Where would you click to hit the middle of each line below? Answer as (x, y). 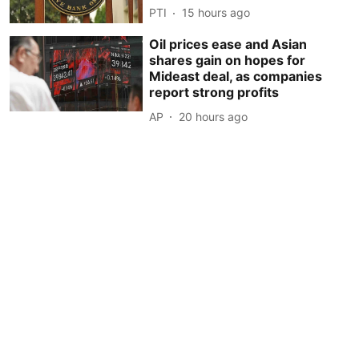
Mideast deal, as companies (236, 77)
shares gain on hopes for (228, 61)
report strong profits (214, 93)
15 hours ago (216, 13)
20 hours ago (214, 116)
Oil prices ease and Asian (228, 44)
